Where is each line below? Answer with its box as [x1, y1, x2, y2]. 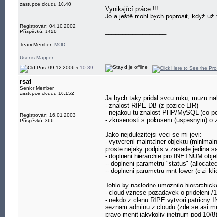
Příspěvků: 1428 [20, 29, 57, 34]
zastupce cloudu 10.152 [20, 91, 74, 96]
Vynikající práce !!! [105, 5, 158, 13]
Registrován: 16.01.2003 [20, 112, 76, 118]
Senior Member [20, 85, 54, 91]
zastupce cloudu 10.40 [20, 1, 71, 7]
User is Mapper [20, 55, 53, 60]
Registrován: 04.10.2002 [20, 23, 76, 29]
